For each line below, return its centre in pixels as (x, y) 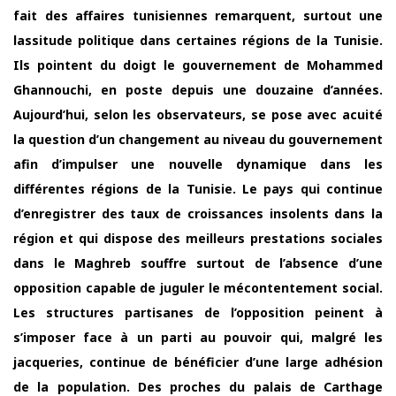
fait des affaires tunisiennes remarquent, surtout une (198, 15)
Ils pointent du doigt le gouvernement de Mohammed (198, 65)
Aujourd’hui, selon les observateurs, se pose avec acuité (198, 114)
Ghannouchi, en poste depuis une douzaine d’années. (198, 90)
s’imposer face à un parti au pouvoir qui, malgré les (198, 337)
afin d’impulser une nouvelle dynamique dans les (198, 164)
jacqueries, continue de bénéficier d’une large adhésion (198, 362)
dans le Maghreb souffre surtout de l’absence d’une (198, 263)
